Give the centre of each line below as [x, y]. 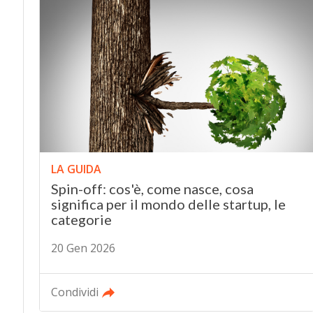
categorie [81, 219]
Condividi [74, 292]
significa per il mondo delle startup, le [168, 204]
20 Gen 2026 [83, 248]
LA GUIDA [76, 169]
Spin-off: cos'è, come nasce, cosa [152, 188]
